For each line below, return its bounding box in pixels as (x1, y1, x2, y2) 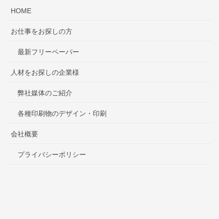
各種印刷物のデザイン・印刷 (18, 109, 107, 117)
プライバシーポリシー (18, 150, 86, 158)
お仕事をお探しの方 (11, 27, 72, 35)
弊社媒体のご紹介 (18, 88, 72, 97)
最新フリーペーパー (18, 47, 79, 56)
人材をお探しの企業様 (11, 68, 79, 76)
